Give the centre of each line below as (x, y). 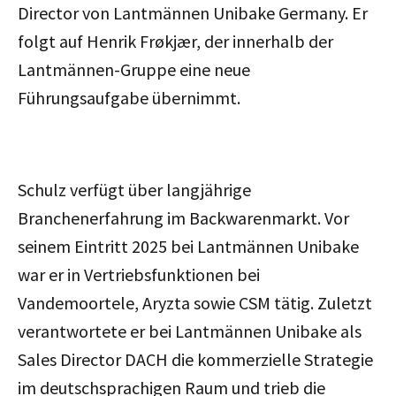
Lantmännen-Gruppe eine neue (134, 69)
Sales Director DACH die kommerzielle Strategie (195, 359)
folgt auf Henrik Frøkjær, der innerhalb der (175, 41)
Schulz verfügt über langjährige (134, 189)
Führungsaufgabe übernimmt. (129, 97)
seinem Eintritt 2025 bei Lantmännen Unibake (188, 246)
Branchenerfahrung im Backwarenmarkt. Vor (183, 217)
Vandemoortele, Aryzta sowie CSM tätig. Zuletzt (195, 302)
